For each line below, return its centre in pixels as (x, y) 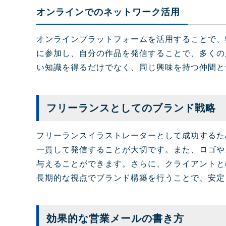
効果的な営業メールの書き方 (115, 219)
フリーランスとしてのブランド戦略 (131, 108)
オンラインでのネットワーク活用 (108, 12)
